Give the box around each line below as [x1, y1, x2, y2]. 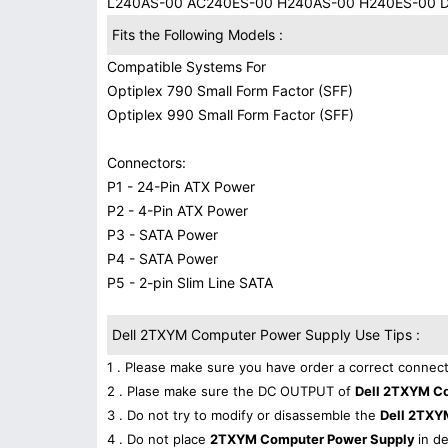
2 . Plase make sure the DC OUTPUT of [107, 383, 355, 399]
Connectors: [107, 154, 186, 171]
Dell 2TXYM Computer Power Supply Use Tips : [112, 326, 420, 343]
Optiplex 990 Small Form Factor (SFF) [107, 106, 354, 123]
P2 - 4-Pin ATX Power [107, 202, 248, 219]
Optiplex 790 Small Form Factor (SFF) [107, 82, 353, 99]
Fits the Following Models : [112, 26, 283, 43]
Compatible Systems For [107, 58, 266, 75]
